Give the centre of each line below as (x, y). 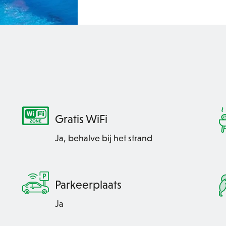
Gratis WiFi (81, 119)
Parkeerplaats (88, 184)
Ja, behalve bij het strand (104, 138)
